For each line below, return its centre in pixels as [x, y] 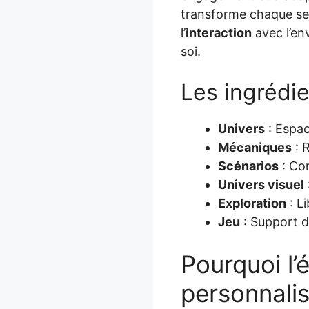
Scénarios [248, 166]
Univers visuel [261, 184]
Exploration [252, 203]
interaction [219, 32]
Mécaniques [255, 147]
